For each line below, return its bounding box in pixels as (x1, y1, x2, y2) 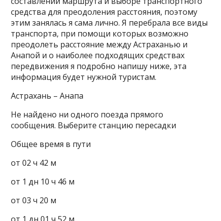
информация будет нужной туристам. (11, 72, 157, 82)
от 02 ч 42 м (11, 157, 57, 168)
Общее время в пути (11, 139, 91, 149)
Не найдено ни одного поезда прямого (11, 109, 164, 120)
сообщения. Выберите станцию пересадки (11, 120, 177, 131)
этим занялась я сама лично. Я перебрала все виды (11, 17, 208, 28)
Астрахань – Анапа (11, 90, 84, 101)
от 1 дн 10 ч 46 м (11, 176, 75, 187)
